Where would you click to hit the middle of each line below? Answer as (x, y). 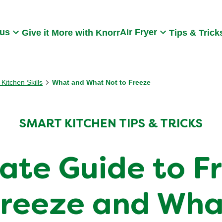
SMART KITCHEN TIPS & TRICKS (111, 124)
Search (18, 20)
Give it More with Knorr (71, 32)
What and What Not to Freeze (102, 82)
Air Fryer (139, 32)
